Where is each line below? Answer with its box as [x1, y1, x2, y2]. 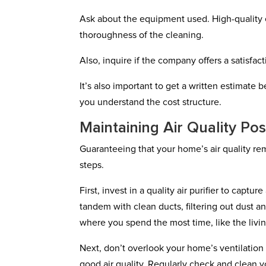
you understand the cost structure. [80, 97, 222, 107]
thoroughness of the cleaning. [80, 30, 204, 40]
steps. [80, 160, 104, 170]
